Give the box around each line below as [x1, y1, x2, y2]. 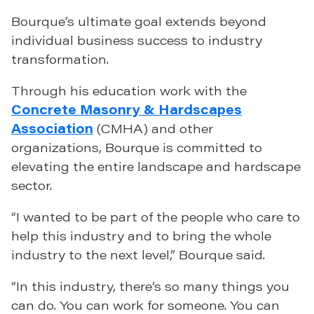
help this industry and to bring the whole [11, 227, 271, 245]
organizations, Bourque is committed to [11, 139, 262, 156]
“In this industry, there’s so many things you [11, 278, 289, 295]
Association [11, 120, 93, 137]
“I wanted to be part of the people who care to [11, 208, 300, 226]
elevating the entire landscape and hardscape [11, 158, 301, 175]
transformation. [11, 50, 109, 68]
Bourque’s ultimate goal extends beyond [11, 13, 266, 30]
